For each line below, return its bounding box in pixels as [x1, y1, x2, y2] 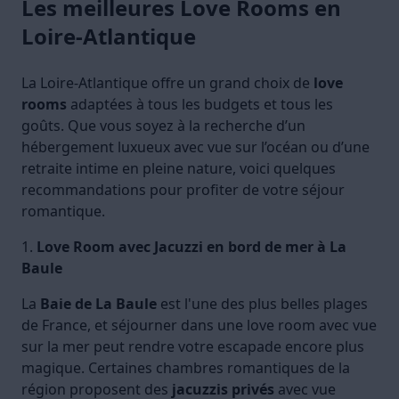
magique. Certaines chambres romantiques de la [21, 358, 350, 379]
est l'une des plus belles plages [157, 294, 368, 314]
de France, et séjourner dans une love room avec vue [21, 315, 377, 336]
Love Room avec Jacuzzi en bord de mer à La [37, 237, 346, 257]
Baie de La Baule [40, 294, 157, 314]
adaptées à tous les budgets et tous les [67, 94, 333, 115]
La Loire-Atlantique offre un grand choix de [21, 73, 313, 94]
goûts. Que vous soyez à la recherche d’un [21, 116, 305, 136]
